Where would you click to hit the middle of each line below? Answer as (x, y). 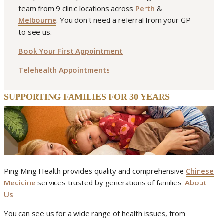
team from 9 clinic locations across (77, 9)
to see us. (35, 32)
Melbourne (37, 20)
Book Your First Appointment (71, 51)
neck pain (87, 13)
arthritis (17, 13)
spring (126, 13)
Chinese (200, 171)
